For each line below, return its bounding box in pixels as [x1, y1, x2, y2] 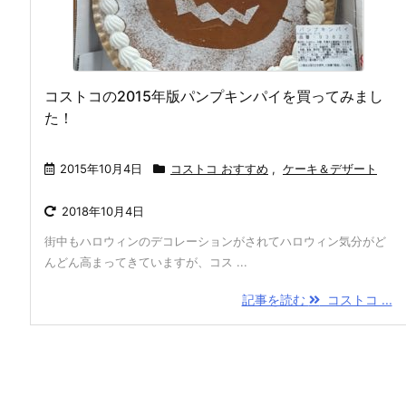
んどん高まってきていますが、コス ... [44, 255, 247, 269]
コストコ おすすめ [170, 161, 268, 176]
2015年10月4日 [60, 161, 142, 176]
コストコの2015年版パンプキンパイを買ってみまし [44, 87, 383, 105]
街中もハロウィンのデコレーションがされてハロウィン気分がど [44, 234, 386, 248]
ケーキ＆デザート [283, 161, 377, 176]
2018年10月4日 [62, 204, 144, 218]
